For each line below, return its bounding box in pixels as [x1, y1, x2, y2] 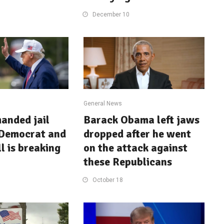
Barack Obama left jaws [83, 112, 200, 126]
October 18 [92, 176, 123, 183]
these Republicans [83, 154, 172, 168]
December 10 [92, 10, 130, 18]
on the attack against [83, 140, 188, 154]
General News [83, 99, 122, 107]
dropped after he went [83, 126, 191, 140]
